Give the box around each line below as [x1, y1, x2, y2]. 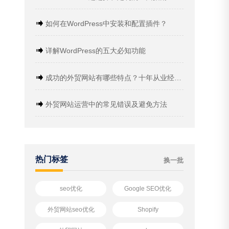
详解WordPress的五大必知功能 [43, 47, 146, 55]
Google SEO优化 [124, 185, 172, 193]
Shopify [137, 205, 158, 213]
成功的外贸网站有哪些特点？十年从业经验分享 [43, 73, 175, 82]
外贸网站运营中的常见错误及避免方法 [43, 100, 168, 109]
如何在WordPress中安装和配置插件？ [43, 19, 168, 28]
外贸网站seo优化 [47, 205, 95, 213]
